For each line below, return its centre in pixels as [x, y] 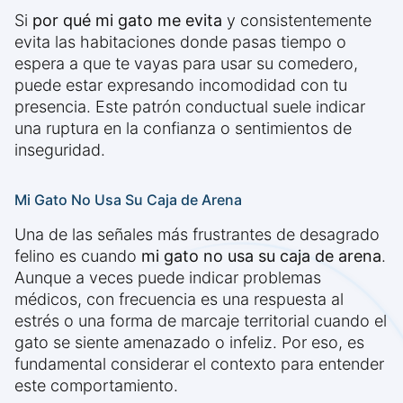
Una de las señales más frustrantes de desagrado [197, 235]
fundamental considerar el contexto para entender [199, 364]
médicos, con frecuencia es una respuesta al [179, 300]
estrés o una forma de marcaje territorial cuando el [201, 321]
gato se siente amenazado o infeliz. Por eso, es [189, 343]
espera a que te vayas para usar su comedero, [186, 64]
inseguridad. [60, 150]
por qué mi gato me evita [127, 21]
